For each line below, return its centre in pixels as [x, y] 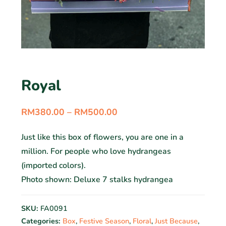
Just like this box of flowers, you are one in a [102, 137]
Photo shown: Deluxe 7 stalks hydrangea [97, 179]
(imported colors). [53, 165]
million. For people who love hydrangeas [96, 151]
